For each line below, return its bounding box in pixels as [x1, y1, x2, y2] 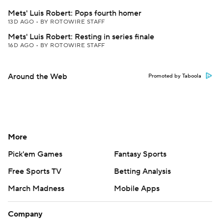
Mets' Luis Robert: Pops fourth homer [8, 8, 141, 18]
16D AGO [8, 42, 36, 49]
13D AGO [8, 18, 36, 26]
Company [8, 209, 43, 219]
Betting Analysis [114, 166, 171, 176]
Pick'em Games [8, 149, 62, 159]
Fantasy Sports [114, 149, 166, 159]
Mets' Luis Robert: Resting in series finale [8, 32, 154, 42]
